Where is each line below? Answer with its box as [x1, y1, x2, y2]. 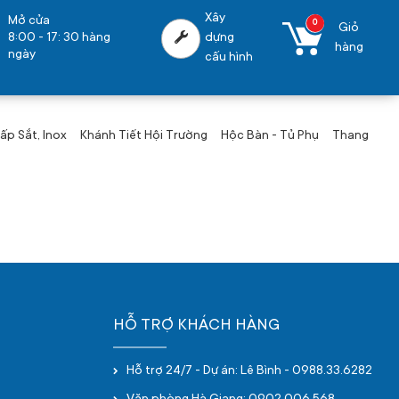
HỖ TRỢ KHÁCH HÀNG [113, 317, 280, 335]
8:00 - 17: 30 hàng [8, 30, 111, 45]
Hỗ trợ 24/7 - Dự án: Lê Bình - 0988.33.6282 [126, 364, 372, 379]
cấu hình [205, 51, 254, 65]
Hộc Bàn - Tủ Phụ [221, 129, 319, 143]
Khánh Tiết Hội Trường [80, 129, 208, 143]
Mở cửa [8, 13, 51, 28]
